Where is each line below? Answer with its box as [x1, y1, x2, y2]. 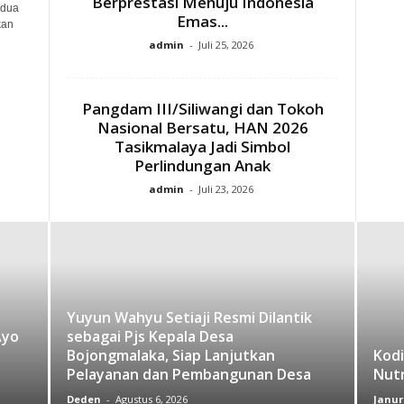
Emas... [177, 10, 228, 32]
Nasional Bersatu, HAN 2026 [96, 116, 308, 138]
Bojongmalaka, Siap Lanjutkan [66, 344, 275, 365]
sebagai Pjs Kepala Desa [66, 326, 234, 346]
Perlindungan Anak [134, 154, 271, 176]
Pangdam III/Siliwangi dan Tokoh [81, 97, 324, 119]
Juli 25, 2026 [198, 37, 253, 51]
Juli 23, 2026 [198, 181, 253, 196]
